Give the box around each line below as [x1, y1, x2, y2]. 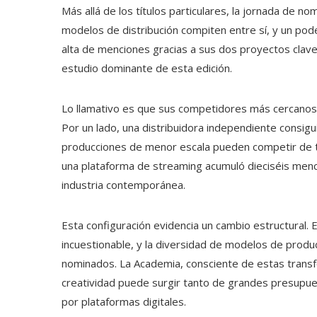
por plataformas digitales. [62, 294, 186, 309]
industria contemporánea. [62, 178, 185, 192]
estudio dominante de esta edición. [62, 61, 232, 75]
